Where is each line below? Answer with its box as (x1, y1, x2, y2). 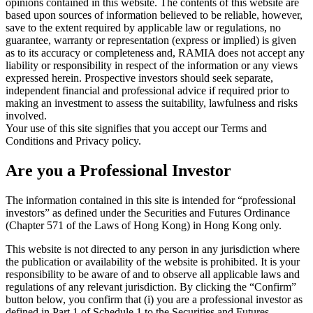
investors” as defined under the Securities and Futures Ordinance (6, 206, 290, 219)
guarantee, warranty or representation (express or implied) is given (6, 34, 296, 46)
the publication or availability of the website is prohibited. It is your (6, 255, 300, 268)
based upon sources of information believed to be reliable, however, (6, 8, 303, 21)
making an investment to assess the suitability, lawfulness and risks (6, 96, 298, 109)
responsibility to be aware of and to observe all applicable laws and (6, 268, 300, 280)
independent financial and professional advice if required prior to (6, 84, 289, 96)
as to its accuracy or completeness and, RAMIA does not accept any (6, 46, 305, 59)
